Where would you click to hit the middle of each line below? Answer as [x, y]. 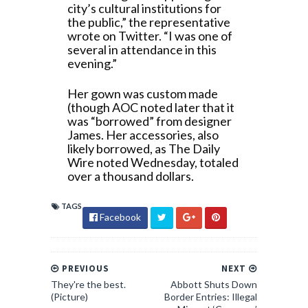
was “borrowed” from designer [150, 121]
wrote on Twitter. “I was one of [150, 36]
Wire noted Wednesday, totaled [153, 162]
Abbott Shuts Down [214, 284]
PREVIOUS [84, 268]
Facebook [119, 217]
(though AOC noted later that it [151, 107]
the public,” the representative [149, 22]
